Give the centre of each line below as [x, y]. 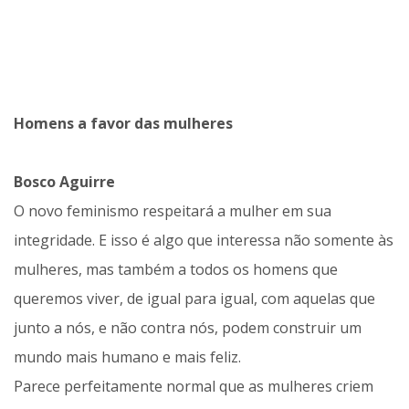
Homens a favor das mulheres [123, 124]
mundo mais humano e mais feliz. [127, 357]
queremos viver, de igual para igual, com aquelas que [194, 299]
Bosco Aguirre [64, 182]
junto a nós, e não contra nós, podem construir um [188, 328]
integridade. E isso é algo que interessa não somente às [204, 241]
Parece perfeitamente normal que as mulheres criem [194, 387]
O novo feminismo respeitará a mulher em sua [173, 211]
